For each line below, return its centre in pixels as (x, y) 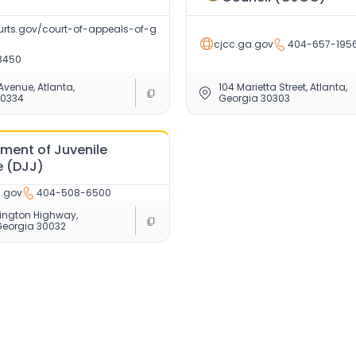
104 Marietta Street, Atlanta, (283, 87)
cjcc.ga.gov (244, 44)
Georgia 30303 (254, 98)
